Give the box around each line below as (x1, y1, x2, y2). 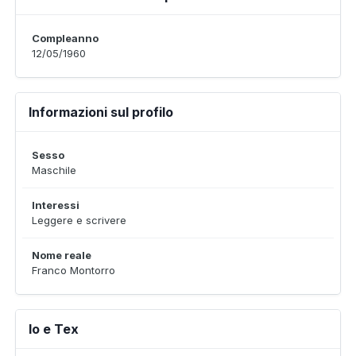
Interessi (32, 199, 79, 211)
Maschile (32, 164, 76, 176)
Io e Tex (29, 321, 79, 337)
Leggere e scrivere (32, 214, 126, 226)
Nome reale (32, 249, 91, 261)
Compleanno (32, 32, 99, 44)
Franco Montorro (32, 264, 115, 277)
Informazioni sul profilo (29, 104, 173, 120)
